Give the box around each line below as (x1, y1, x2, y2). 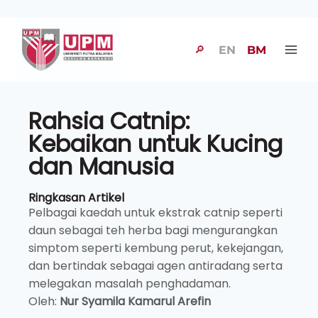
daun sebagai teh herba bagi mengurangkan (28, 222, 278, 238)
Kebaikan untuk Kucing (28, 128, 283, 160)
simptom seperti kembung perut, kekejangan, (28, 240, 283, 256)
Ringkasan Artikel (28, 190, 124, 206)
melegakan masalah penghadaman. (28, 275, 231, 292)
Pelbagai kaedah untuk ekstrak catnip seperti (28, 204, 283, 221)
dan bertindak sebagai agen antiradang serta (28, 258, 283, 274)
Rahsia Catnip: (28, 105, 190, 137)
